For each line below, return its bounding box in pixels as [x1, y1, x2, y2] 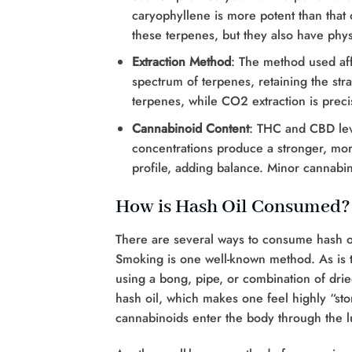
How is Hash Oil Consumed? [115, 194, 350, 219]
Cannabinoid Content [131, 119, 249, 137]
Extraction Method [131, 53, 231, 71]
